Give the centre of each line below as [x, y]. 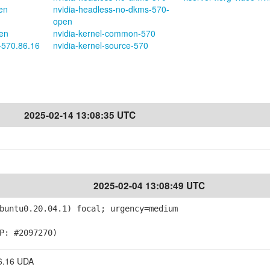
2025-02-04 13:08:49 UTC [149, 186]
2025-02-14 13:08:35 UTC [80, 115]
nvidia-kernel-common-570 [104, 33]
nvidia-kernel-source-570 [100, 45]
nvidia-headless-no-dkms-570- [111, 9]
